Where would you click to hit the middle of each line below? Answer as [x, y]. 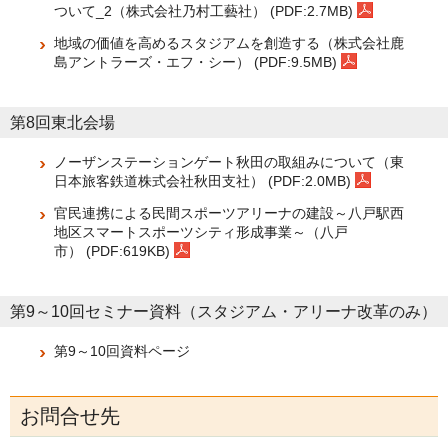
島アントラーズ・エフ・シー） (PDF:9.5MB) [197, 62]
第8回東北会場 [62, 122]
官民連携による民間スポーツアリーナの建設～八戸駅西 [229, 213]
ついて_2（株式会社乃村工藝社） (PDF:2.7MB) [205, 11]
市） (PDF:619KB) [114, 251]
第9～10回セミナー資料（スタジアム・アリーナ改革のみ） [223, 311]
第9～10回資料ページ [122, 351]
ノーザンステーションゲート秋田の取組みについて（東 [229, 162]
